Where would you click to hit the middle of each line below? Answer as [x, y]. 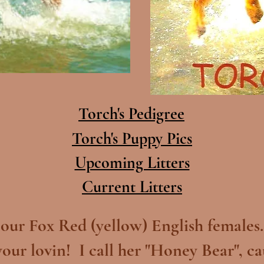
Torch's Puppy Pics [132, 138]
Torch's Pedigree [131, 114]
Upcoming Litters [132, 163]
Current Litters [132, 187]
